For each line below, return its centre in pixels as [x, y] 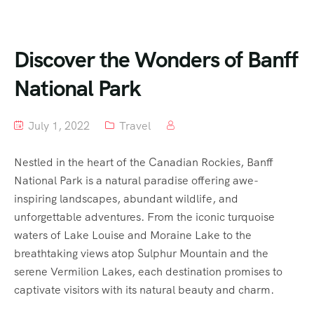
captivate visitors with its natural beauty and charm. [144, 289]
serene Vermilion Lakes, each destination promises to [148, 271]
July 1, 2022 [57, 125]
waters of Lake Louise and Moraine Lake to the [133, 235]
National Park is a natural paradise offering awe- [136, 180]
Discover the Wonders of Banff [156, 59]
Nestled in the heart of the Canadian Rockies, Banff [144, 162]
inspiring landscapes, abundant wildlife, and [126, 198]
